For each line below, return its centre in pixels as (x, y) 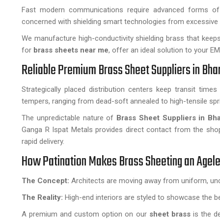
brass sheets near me (70, 50)
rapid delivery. (43, 141)
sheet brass (170, 214)
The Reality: (42, 197)
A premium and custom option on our (85, 214)
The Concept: (45, 181)
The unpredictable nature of (68, 118)
